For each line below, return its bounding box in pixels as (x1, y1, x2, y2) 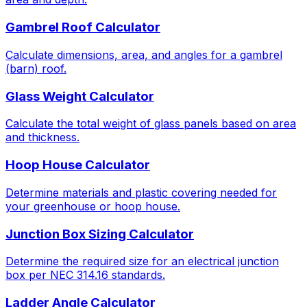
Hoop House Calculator (5, 157, 150, 173)
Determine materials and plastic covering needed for (5, 185, 277, 199)
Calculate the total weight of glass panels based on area (5, 116, 296, 131)
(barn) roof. (5, 61, 66, 75)
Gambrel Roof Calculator (5, 19, 160, 36)
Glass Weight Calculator (5, 88, 154, 104)
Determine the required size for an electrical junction (5, 254, 279, 269)
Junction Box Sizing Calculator (5, 225, 194, 242)
